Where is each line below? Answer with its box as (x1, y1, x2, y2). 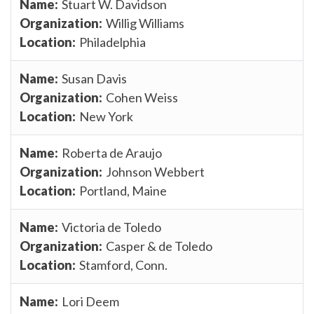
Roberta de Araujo (62, 144, 162, 161)
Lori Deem (62, 293, 119, 309)
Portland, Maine (79, 182, 167, 198)
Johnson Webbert (106, 163, 205, 179)
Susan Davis (62, 70, 127, 86)
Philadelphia (79, 34, 146, 50)
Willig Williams (106, 15, 184, 31)
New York (79, 108, 133, 124)
